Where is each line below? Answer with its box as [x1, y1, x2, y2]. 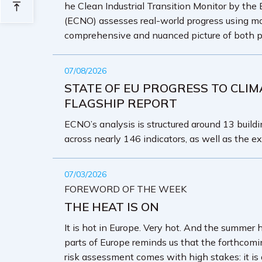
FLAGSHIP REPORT [64, 96, 177, 111]
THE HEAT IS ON [64, 199, 159, 214]
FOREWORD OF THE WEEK [64, 183, 187, 195]
